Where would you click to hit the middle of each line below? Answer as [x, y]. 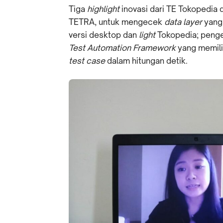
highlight [104, 9]
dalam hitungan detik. [147, 61]
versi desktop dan [104, 35]
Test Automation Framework [122, 48]
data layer [184, 22]
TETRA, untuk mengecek [116, 22]
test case [88, 61]
